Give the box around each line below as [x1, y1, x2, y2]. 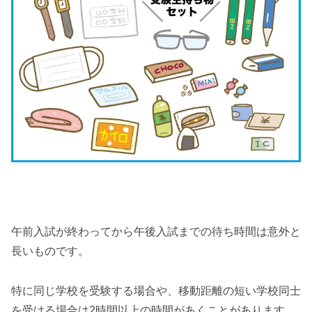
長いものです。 [11, 244, 89, 257]
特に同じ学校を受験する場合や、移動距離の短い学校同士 [11, 284, 301, 297]
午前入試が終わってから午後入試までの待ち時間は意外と [11, 225, 301, 237]
